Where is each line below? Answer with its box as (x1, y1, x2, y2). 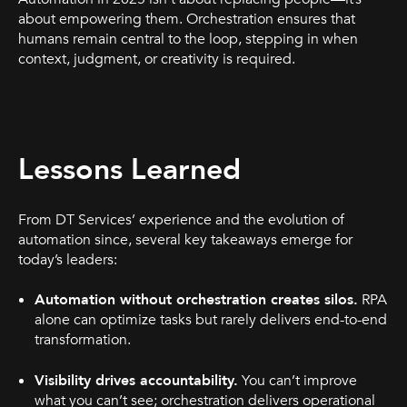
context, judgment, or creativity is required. (18, 48, 295, 69)
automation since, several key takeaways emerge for (18, 230, 352, 250)
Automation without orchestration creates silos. (34, 290, 358, 311)
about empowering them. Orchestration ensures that (18, 8, 355, 29)
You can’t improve (237, 370, 357, 391)
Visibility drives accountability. (34, 370, 238, 391)
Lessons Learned (18, 149, 241, 190)
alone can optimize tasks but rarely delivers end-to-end (34, 310, 387, 331)
